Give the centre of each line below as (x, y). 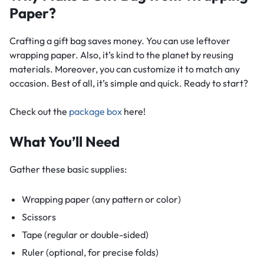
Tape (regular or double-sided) (85, 234)
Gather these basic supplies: (68, 169)
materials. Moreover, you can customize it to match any (125, 69)
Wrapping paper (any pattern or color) (101, 199)
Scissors (39, 217)
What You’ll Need (65, 141)
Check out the (39, 111)
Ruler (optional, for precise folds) (90, 252)
